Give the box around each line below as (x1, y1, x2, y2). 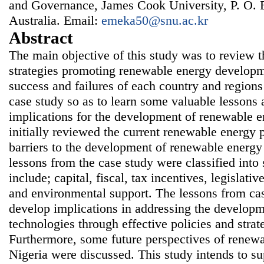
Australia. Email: (9, 13, 101, 28)
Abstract (9, 28, 73, 48)
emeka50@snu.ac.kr (101, 13, 208, 28)
